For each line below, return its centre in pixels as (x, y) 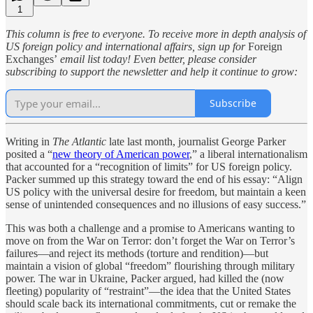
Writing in (29, 141)
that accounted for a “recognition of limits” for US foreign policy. (149, 166)
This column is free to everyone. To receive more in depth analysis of (156, 34)
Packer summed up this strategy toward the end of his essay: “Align (154, 179)
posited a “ (29, 154)
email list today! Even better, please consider (157, 59)
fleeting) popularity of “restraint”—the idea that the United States (148, 291)
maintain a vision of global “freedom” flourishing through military (150, 265)
